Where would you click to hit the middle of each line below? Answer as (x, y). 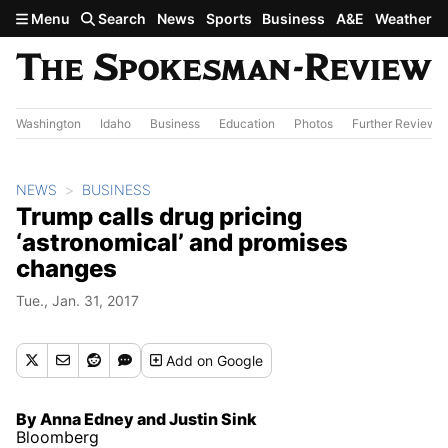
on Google (230, 360)
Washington (48, 123)
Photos (313, 123)
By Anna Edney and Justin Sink (136, 418)
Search (121, 18)
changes (66, 268)
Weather (403, 18)
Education (247, 123)
